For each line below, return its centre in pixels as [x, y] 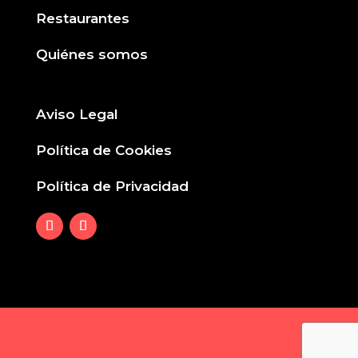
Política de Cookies [103, 150]
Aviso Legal [77, 114]
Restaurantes [82, 18]
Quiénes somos [91, 54]
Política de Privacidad [112, 186]
